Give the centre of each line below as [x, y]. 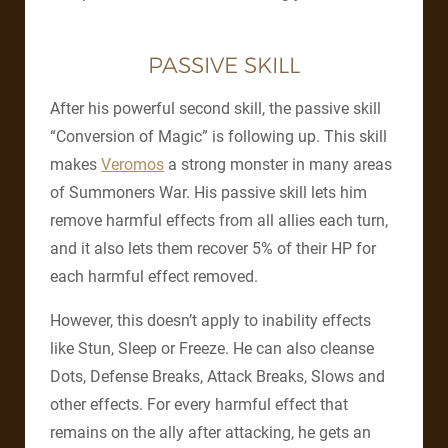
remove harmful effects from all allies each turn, [219, 221]
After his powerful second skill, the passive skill [215, 109]
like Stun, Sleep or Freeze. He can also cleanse [212, 349]
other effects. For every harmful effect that [199, 405]
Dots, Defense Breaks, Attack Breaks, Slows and [217, 377]
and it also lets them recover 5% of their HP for [213, 249]
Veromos [132, 165]
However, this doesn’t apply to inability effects [210, 321]
